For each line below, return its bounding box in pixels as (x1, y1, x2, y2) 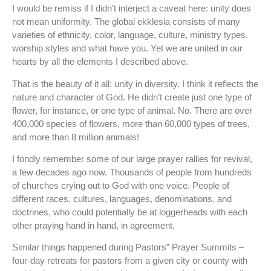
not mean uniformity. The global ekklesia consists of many (12, 16, 240, 27)
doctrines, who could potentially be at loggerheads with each (12, 206, 247, 217)
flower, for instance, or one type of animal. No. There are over (12, 105, 252, 116)
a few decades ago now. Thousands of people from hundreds (12, 166, 252, 177)
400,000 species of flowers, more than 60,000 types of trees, (12, 118, 250, 129)
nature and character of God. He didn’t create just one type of (12, 91, 252, 102)
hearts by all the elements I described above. (12, 56, 188, 67)
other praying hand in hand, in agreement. (12, 220, 175, 230)
